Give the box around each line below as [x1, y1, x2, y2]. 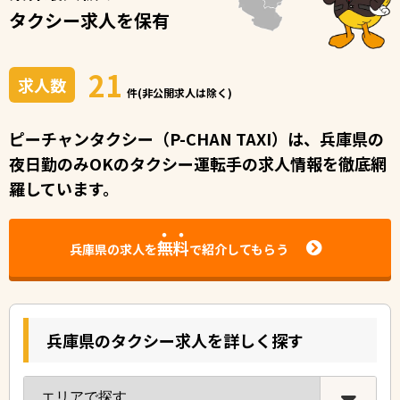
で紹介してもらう [188, 240, 288, 259]
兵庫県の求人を [69, 240, 157, 259]
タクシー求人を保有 [9, 6, 170, 33]
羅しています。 [9, 176, 119, 200]
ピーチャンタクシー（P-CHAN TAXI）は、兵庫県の [9, 126, 384, 150]
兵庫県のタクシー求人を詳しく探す [46, 328, 304, 352]
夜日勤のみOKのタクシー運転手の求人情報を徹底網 [9, 151, 387, 175]
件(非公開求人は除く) [127, 84, 232, 100]
